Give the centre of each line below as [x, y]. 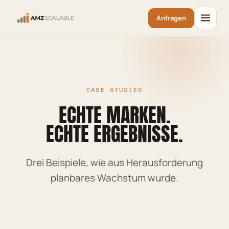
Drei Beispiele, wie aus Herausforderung [114, 163]
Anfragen [171, 18]
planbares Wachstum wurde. [114, 178]
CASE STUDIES [114, 90]
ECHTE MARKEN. [114, 115]
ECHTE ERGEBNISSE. [114, 134]
